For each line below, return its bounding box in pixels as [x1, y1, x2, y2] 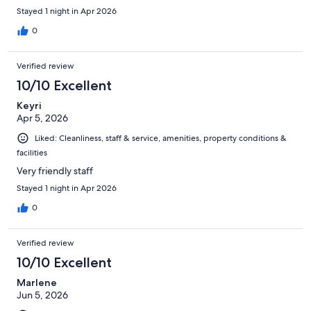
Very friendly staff [17, 164, 93, 177]
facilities [17, 146, 47, 158]
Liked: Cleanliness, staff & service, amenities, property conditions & [35, 132, 287, 144]
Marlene [17, 276, 57, 289]
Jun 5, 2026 [17, 288, 68, 301]
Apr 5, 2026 [17, 111, 68, 124]
